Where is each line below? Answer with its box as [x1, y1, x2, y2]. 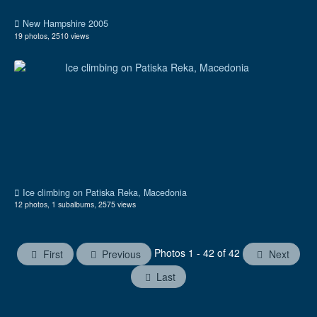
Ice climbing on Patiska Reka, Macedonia [20, 185, 187, 199]
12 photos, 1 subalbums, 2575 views [14, 199, 136, 210]
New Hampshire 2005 [20, 17, 108, 30]
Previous [99, 247, 142, 262]
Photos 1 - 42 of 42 [154, 246, 243, 260]
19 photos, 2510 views [14, 30, 89, 41]
